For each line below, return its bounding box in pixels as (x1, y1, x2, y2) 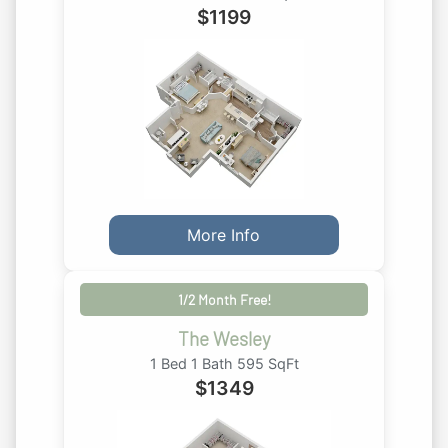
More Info (187, 225, 261, 246)
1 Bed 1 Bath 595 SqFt (149, 355, 299, 373)
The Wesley (177, 327, 271, 351)
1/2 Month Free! (177, 291, 271, 309)
